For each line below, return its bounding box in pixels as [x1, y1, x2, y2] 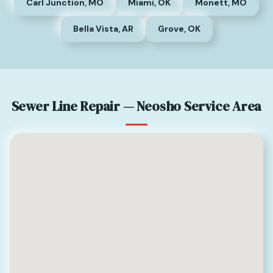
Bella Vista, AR [73, 23, 133, 34]
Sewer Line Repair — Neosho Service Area [11, 97, 262, 115]
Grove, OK [157, 23, 200, 34]
